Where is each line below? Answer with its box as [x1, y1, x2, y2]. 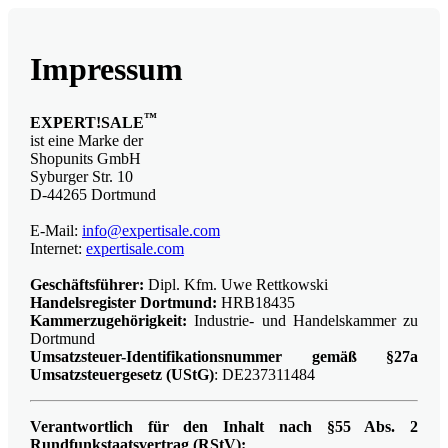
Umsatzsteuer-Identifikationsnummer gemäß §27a [30, 348, 418, 366]
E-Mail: [30, 222, 82, 240]
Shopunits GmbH [30, 150, 141, 168]
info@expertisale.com [82, 222, 220, 240]
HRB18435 [217, 294, 295, 312]
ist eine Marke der [30, 132, 143, 150]
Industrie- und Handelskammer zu [187, 312, 418, 330]
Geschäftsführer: [30, 276, 144, 294]
